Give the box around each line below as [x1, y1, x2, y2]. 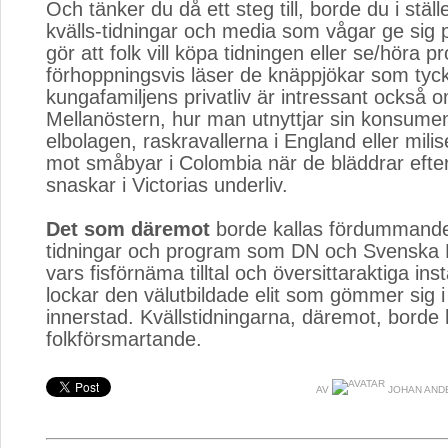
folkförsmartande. [46, 328, 202, 350]
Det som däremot [46, 218, 210, 240]
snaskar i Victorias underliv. [46, 174, 288, 196]
